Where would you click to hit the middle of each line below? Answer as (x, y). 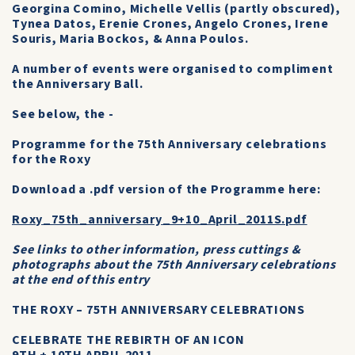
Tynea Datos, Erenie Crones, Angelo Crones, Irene (170, 24)
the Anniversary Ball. (78, 84)
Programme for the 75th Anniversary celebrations (170, 144)
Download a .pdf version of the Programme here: (166, 189)
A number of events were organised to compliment (173, 69)
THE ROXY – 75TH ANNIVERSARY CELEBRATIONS (158, 310)
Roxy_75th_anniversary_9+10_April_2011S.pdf (160, 219)
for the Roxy (52, 159)
